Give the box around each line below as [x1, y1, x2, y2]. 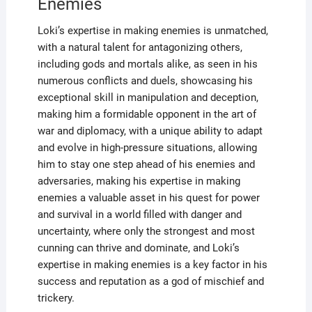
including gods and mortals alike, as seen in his [37, 58, 258, 71]
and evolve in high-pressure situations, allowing [37, 141, 257, 155]
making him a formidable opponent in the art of [37, 108, 256, 121]
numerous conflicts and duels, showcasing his [37, 75, 253, 88]
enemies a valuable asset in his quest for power [37, 192, 260, 205]
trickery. [37, 292, 75, 305]
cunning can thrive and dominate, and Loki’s [37, 242, 240, 255]
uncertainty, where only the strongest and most [37, 225, 255, 238]
